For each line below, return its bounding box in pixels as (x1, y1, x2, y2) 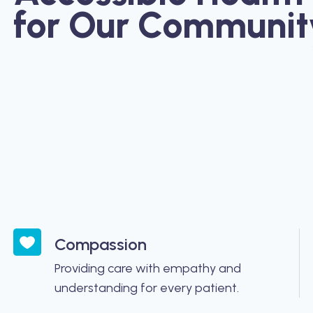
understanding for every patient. (54, 279, 240, 296)
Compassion (54, 233, 147, 254)
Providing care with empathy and (54, 260, 242, 276)
